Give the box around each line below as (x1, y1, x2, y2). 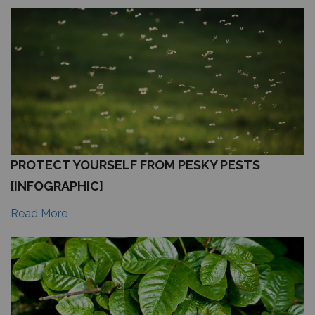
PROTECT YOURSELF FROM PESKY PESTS (11, 157, 260, 172)
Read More (11, 207, 67, 220)
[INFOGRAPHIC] (11, 179, 103, 193)
